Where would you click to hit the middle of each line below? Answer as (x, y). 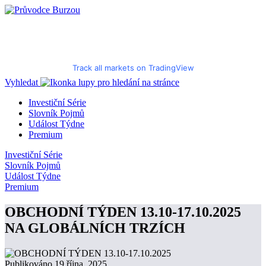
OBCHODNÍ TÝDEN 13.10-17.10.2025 (123, 212)
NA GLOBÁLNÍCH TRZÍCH (95, 228)
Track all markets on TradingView (133, 68)
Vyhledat (21, 82)
